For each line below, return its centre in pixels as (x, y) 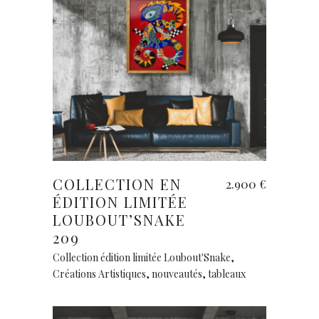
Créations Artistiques (99, 274)
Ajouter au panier (159, 147)
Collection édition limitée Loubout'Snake (142, 257)
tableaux (227, 274)
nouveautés (177, 274)
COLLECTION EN (117, 184)
